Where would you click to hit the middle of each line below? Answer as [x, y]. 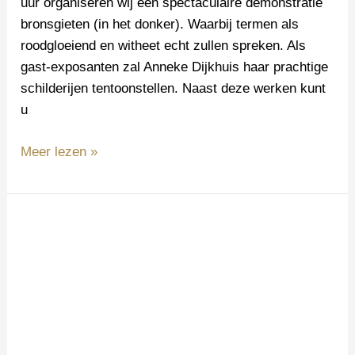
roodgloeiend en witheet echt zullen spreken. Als [164, 46]
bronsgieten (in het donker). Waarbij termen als [160, 24]
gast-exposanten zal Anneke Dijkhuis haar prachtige [175, 67]
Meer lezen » [59, 151]
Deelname [50, 224]
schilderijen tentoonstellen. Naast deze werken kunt [174, 88]
